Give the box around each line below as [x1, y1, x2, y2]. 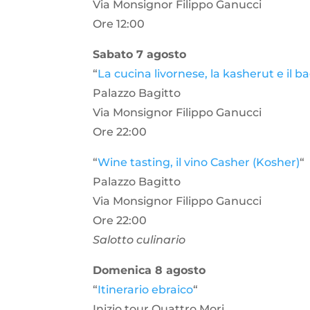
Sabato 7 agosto [93, 48, 187, 62]
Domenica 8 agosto [93, 264, 206, 277]
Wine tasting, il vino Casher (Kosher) [98, 156, 300, 170]
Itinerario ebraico [98, 283, 194, 297]
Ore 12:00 [93, 17, 145, 31]
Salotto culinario [93, 233, 186, 247]
